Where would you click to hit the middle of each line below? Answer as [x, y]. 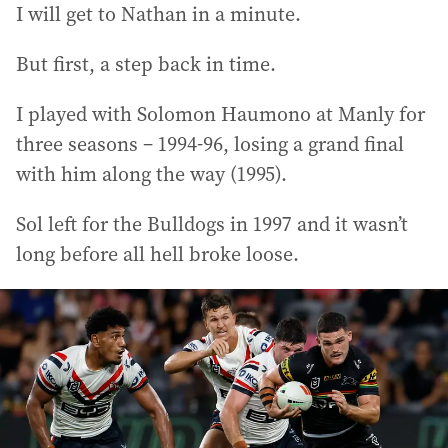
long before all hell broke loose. [157, 254]
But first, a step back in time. [146, 64]
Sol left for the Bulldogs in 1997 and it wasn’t [212, 224]
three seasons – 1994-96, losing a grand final [210, 144]
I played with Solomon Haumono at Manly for [220, 114]
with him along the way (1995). [151, 174]
